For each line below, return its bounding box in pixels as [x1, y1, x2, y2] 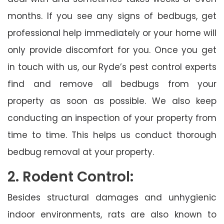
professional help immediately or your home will [7, 26, 216, 39]
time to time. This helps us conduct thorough [7, 128, 216, 141]
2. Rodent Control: [7, 166, 133, 186]
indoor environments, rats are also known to [7, 208, 216, 220]
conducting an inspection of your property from [7, 111, 216, 124]
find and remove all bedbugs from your [7, 77, 216, 90]
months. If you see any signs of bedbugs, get [7, 9, 216, 22]
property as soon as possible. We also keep [7, 94, 216, 107]
